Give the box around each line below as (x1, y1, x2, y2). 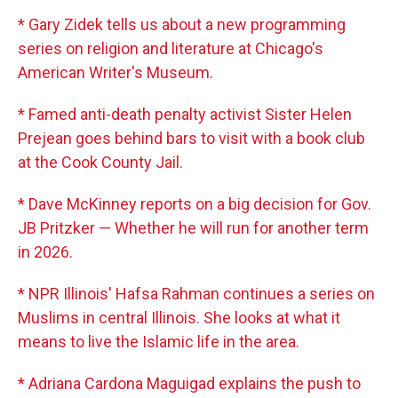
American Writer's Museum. (18, 63, 213, 83)
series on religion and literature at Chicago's (18, 39, 323, 59)
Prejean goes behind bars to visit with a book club (18, 129, 365, 148)
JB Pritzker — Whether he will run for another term (18, 219, 369, 238)
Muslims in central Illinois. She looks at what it (18, 308, 340, 328)
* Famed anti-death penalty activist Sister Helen (18, 105, 352, 124)
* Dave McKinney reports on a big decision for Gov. (18, 195, 371, 214)
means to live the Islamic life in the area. (18, 332, 299, 352)
